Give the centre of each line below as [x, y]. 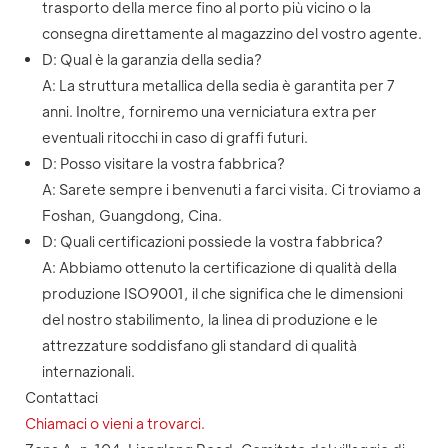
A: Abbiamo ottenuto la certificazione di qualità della [219, 267]
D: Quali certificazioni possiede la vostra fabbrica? [212, 241]
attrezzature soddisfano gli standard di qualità [199, 345]
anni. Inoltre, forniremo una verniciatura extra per [209, 111]
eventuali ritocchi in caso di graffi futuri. [174, 137]
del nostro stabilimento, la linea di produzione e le [209, 319]
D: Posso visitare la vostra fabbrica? [163, 163]
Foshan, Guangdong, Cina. [131, 215]
